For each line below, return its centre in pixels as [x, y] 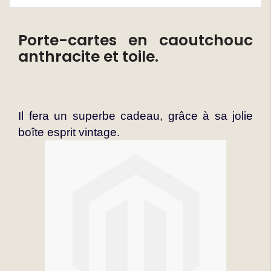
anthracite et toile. [88, 57]
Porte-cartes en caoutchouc [135, 40]
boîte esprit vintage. [69, 132]
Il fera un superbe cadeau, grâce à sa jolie [135, 116]
